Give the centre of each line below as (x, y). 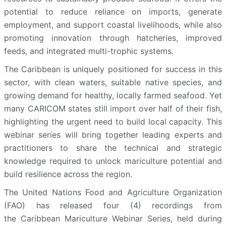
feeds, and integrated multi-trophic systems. (89, 51)
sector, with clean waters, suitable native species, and (113, 82)
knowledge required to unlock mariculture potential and (113, 161)
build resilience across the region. (68, 174)
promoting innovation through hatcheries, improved (113, 38)
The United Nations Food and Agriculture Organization (113, 192)
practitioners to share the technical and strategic (113, 148)
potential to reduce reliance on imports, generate (113, 11)
